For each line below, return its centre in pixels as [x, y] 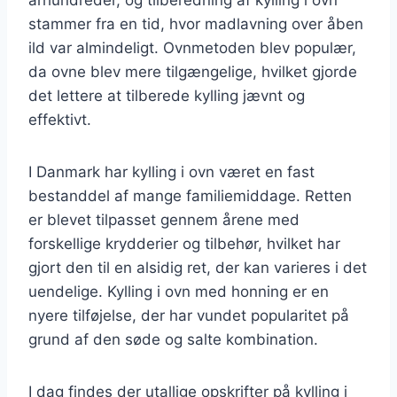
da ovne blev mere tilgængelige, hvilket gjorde [193, 71]
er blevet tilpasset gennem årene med [164, 219]
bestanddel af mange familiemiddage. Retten [190, 195]
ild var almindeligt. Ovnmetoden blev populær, [192, 47]
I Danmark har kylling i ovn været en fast [171, 171]
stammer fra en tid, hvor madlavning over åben [196, 23]
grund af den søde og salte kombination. [173, 339]
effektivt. [60, 119]
